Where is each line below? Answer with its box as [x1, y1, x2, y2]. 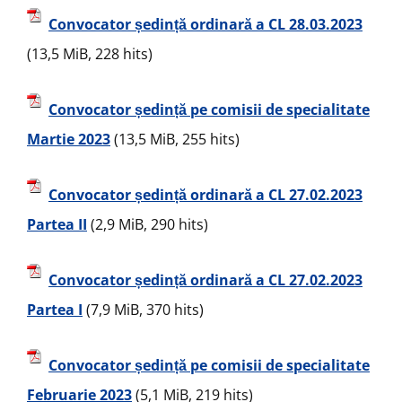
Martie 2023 [27, 129, 110, 150]
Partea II [27, 214, 87, 235]
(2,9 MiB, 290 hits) [87, 214, 208, 235]
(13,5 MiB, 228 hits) [27, 44, 153, 65]
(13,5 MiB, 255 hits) [110, 129, 240, 150]
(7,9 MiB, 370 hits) [83, 300, 204, 320]
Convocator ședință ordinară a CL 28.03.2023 [48, 14, 363, 35]
